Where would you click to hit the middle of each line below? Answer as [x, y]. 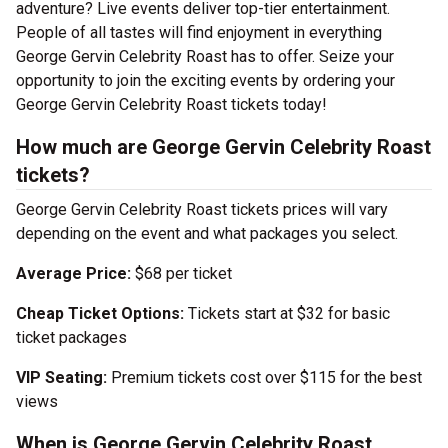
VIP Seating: [61, 377]
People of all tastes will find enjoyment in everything [199, 32]
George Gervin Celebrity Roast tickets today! [171, 104]
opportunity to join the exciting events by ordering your [205, 80]
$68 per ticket [183, 273]
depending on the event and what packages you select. [207, 233]
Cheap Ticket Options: [100, 313]
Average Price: [75, 273]
